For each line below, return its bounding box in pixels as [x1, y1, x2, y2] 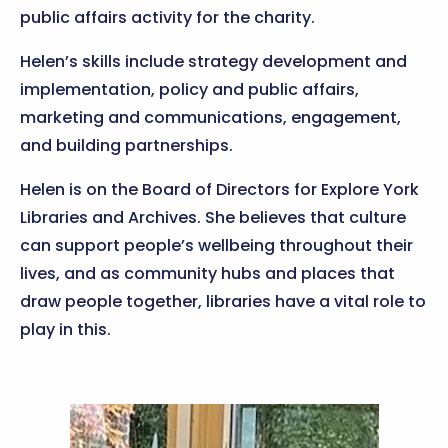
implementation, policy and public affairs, [20, 78, 359, 101]
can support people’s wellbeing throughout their [20, 234, 413, 257]
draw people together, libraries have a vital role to [20, 290, 426, 313]
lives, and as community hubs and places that [20, 262, 395, 285]
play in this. [20, 318, 111, 341]
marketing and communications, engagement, [20, 106, 401, 129]
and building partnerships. [20, 134, 233, 157]
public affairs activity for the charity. [20, 6, 315, 29]
